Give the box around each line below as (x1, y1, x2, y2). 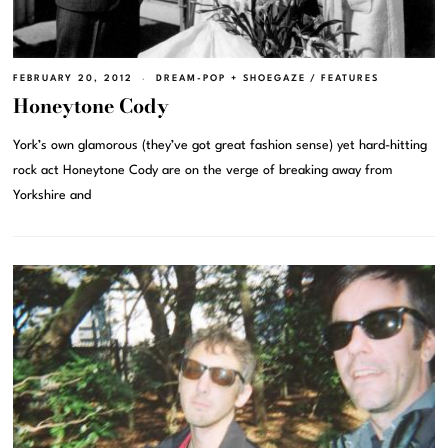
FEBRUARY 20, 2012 (13, 74, 134, 84)
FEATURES (321, 74, 380, 84)
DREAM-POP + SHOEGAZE (156, 74, 307, 84)
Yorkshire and (13, 189, 92, 203)
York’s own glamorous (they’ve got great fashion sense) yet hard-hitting (13, 139, 428, 153)
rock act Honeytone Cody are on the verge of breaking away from (13, 164, 394, 178)
